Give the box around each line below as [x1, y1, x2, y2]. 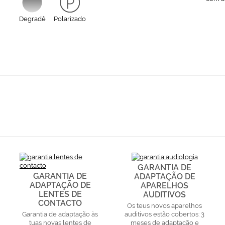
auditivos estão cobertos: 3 [125, 210, 205, 218]
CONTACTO [38, 198, 82, 208]
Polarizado [53, 15, 86, 23]
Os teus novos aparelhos [127, 201, 202, 209]
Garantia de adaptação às [22, 210, 98, 218]
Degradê [19, 15, 46, 23]
